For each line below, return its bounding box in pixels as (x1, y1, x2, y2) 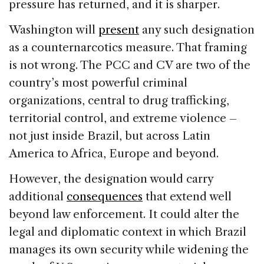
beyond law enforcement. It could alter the (9, 207, 239, 222)
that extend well (143, 190, 232, 204)
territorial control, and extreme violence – (9, 111, 237, 126)
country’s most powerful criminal (9, 76, 187, 90)
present (98, 23, 139, 37)
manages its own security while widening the (9, 243, 249, 257)
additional (9, 190, 67, 204)
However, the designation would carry (9, 172, 213, 186)
